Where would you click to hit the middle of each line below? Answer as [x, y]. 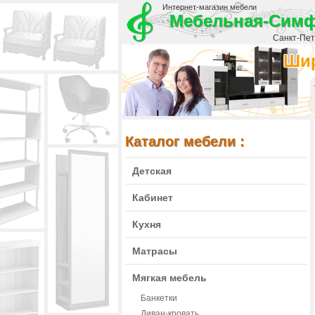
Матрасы [155, 251]
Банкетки [159, 298]
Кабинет [153, 198]
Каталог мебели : [185, 141]
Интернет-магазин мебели [210, 7]
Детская [152, 171]
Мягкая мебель [169, 278]
